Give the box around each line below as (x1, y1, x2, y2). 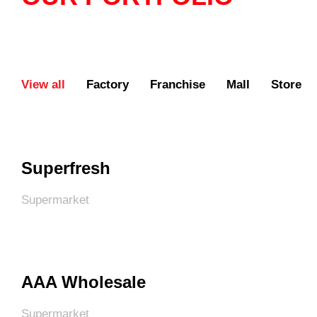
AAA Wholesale (21, 272, 146, 292)
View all (21, 78, 65, 91)
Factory (86, 78, 129, 91)
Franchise (150, 78, 205, 91)
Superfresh (21, 158, 110, 178)
